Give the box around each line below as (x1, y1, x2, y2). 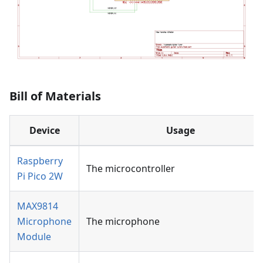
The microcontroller (86, 162, 175, 176)
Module (17, 230, 51, 244)
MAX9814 (17, 200, 58, 213)
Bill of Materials (9, 88, 101, 104)
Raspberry (17, 154, 63, 168)
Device (29, 124, 60, 137)
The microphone (86, 215, 160, 228)
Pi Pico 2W (17, 170, 63, 183)
